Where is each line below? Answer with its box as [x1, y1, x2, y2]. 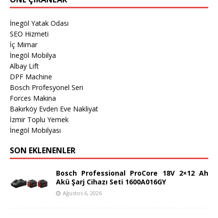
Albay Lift [10, 61, 39, 71]
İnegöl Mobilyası [10, 125, 61, 135]
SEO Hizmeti [10, 29, 49, 38]
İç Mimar [10, 39, 37, 49]
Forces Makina [10, 93, 56, 103]
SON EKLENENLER [10, 145, 75, 156]
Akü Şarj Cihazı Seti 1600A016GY [56, 177, 166, 186]
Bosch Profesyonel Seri [10, 82, 83, 92]
